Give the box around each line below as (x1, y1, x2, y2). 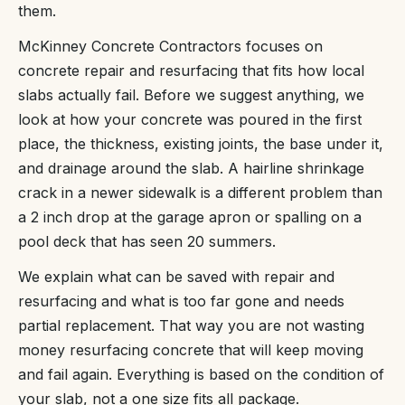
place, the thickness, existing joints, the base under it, (18, 135, 383, 154)
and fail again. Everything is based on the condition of (18, 365, 384, 384)
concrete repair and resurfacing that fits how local (18, 61, 364, 80)
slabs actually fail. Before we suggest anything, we (18, 86, 364, 105)
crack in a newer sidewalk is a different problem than (18, 184, 382, 202)
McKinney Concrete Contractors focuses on (18, 37, 323, 56)
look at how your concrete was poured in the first (18, 110, 362, 129)
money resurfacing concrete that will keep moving (18, 341, 363, 360)
